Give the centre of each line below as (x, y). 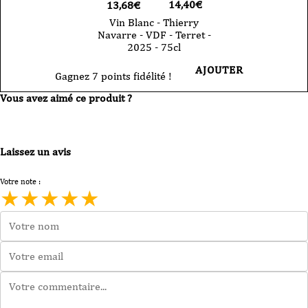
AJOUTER (219, 70)
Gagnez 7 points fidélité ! (113, 76)
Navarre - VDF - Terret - (154, 35)
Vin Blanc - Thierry (154, 23)
